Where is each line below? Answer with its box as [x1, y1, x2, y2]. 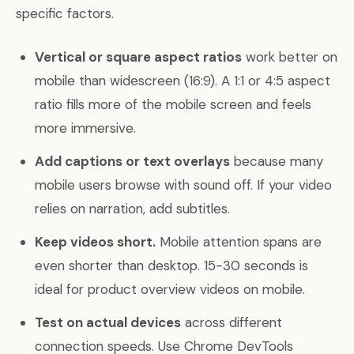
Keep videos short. [35, 233, 156, 250]
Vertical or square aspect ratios [35, 48, 242, 66]
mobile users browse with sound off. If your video [35, 176, 332, 194]
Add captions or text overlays [35, 153, 230, 170]
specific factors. [16, 5, 114, 22]
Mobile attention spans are [156, 233, 322, 250]
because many [230, 153, 323, 170]
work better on [242, 48, 337, 66]
